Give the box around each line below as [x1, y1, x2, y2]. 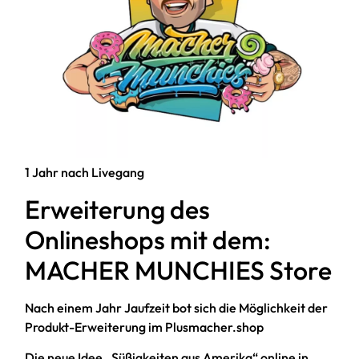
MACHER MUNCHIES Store [25, 253, 333, 286]
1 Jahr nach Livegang [25, 164, 145, 181]
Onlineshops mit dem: [25, 223, 272, 256]
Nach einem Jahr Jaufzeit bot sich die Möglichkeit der [25, 299, 329, 316]
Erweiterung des [25, 192, 211, 225]
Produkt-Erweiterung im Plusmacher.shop [25, 318, 264, 335]
